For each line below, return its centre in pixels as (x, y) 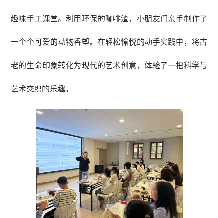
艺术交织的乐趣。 (42, 88)
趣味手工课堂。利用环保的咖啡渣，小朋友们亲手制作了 (109, 18)
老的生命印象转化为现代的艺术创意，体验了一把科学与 (109, 65)
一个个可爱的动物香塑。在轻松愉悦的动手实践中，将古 (109, 41)
